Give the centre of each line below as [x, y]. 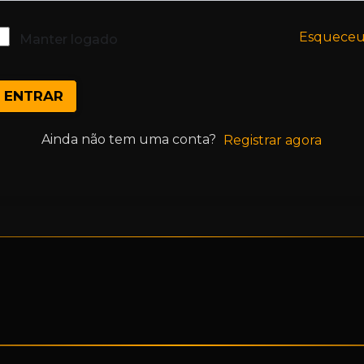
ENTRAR [34, 96]
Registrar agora [273, 141]
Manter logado [69, 40]
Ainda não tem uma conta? [132, 140]
